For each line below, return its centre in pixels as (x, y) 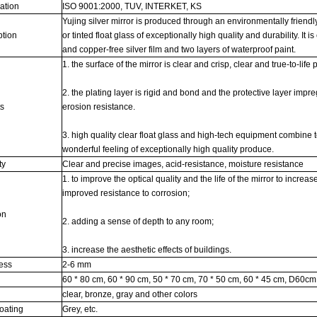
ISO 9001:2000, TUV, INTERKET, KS (133, 6)
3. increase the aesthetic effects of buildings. (148, 250)
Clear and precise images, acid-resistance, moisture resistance (184, 164)
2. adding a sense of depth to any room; (138, 221)
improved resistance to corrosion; (126, 193)
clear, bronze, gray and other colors (131, 294)
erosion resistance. (99, 107)
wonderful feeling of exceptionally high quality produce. (169, 149)
